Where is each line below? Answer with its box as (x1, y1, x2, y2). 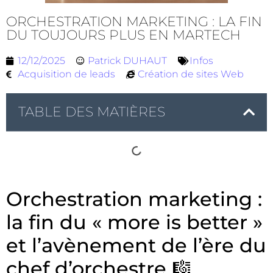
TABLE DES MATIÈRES (18, 104, 165, 120)
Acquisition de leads (18, 68, 115, 80)
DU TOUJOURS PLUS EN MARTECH (6, 27, 241, 43)
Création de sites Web (138, 68, 244, 80)
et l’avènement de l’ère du (6, 233, 266, 257)
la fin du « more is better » (6, 210, 263, 234)
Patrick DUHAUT (88, 55, 167, 66)
